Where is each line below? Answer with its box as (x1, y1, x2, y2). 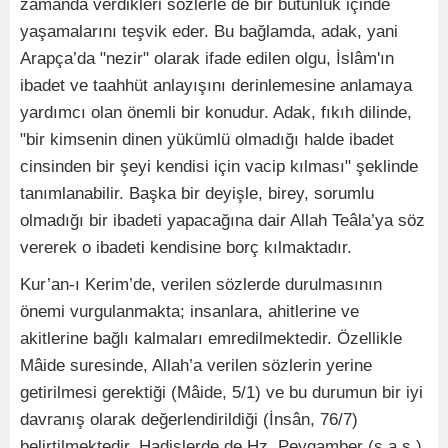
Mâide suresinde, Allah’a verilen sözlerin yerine (20, 356, 372, 375)
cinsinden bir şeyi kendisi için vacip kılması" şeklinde (20, 157, 418, 176)
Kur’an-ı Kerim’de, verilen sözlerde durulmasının (20, 275, 382, 294)
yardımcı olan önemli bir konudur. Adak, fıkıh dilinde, (20, 103, 412, 122)
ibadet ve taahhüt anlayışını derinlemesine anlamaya (20, 76, 412, 95)
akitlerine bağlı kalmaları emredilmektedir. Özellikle (20, 329, 402, 348)
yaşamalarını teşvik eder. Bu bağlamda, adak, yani (20, 22, 398, 41)
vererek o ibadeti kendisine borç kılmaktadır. (20, 238, 352, 257)
